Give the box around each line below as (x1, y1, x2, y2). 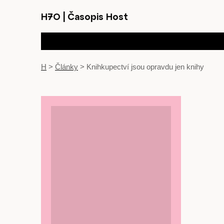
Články (55, 62, 78, 71)
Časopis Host (65, 10, 128, 22)
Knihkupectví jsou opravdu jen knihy (86, 62, 204, 71)
